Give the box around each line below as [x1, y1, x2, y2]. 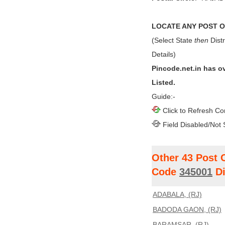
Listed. [152, 78, 175, 86]
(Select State [152, 36, 194, 44]
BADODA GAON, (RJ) [153, 205, 221, 213]
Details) [152, 50, 176, 58]
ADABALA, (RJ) [153, 190, 202, 198]
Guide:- [152, 92, 175, 100]
